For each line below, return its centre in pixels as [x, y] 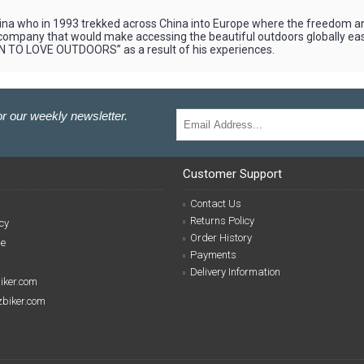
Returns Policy [222, 221]
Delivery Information [235, 272]
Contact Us [215, 204]
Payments [213, 255]
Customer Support [232, 174]
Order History [221, 238]
